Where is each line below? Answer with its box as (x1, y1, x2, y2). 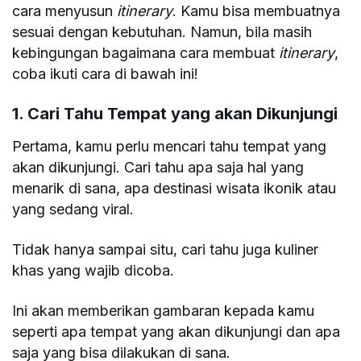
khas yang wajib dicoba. (12, 262, 175, 280)
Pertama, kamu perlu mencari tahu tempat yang (12, 138, 327, 156)
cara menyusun (12, 2, 118, 20)
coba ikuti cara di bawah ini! (12, 65, 199, 83)
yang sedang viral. (12, 201, 135, 218)
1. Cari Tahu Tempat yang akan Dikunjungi (12, 104, 338, 124)
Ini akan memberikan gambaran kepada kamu (12, 302, 315, 320)
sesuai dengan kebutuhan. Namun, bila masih (12, 23, 313, 41)
